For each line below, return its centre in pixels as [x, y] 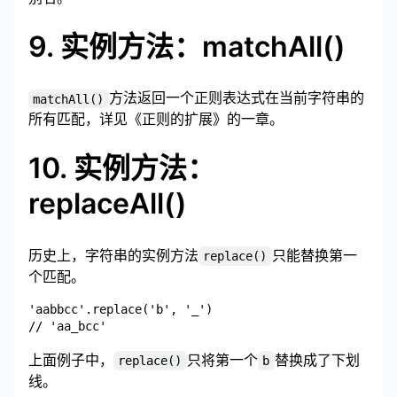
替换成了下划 [317, 359]
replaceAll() [108, 204]
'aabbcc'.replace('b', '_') [121, 309]
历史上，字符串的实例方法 [113, 255]
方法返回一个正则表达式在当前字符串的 [236, 98]
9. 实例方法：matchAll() [187, 46]
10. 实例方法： [122, 168]
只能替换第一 [314, 255]
